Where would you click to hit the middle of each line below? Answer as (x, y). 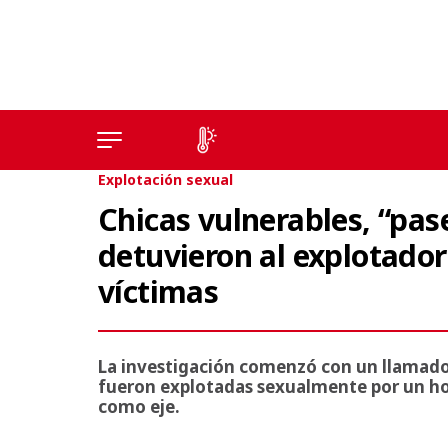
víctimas (158, 291)
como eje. (139, 406)
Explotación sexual (165, 179)
